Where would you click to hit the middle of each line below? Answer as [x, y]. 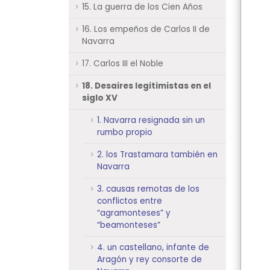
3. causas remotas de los [148, 189]
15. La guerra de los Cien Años [142, 7]
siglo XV [100, 98]
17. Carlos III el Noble [123, 64]
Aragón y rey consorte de [149, 259]
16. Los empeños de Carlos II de [146, 29]
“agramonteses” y [134, 213]
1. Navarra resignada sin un [151, 120]
